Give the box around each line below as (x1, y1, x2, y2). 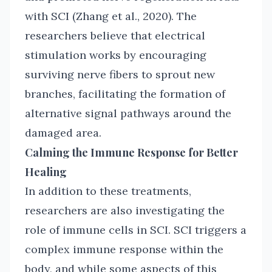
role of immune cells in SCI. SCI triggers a (25, 223, 246, 237)
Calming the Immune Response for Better (25, 145, 238, 160)
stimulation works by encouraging (25, 48, 206, 62)
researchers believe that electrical (25, 29, 205, 42)
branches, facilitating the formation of (25, 87, 225, 101)
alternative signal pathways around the (25, 106, 231, 120)
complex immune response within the (25, 242, 223, 256)
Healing (25, 165, 67, 179)
